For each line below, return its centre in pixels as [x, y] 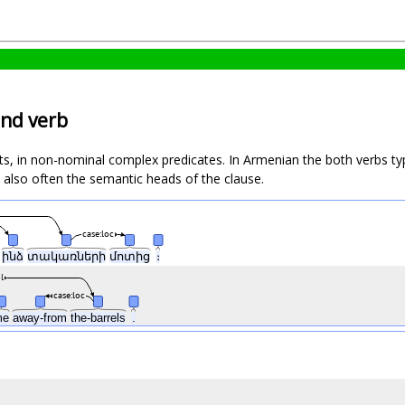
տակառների [68, 257]
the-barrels [100, 318]
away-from [42, 318]
